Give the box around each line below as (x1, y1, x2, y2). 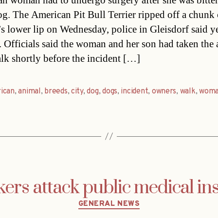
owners (151, 86, 177, 96)
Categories (109, 194, 151, 205)
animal (18, 86, 41, 96)
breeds (44, 86, 68, 96)
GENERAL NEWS (78, 199, 140, 209)
